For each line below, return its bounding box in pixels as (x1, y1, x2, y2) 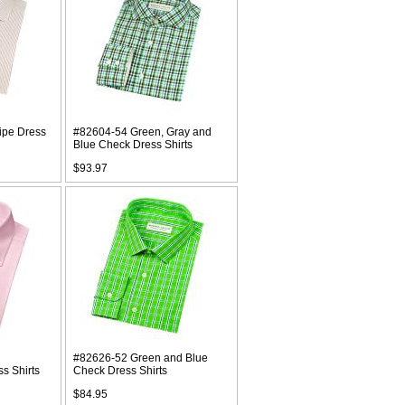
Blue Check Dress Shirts (73, 138, 193, 151)
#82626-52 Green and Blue (73, 352, 208, 364)
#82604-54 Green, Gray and (73, 126, 212, 138)
